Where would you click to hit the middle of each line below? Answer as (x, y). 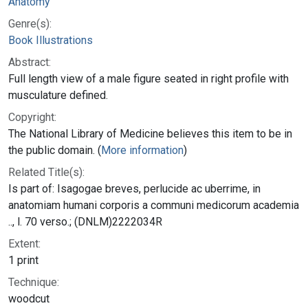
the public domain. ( (55, 150)
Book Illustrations (51, 40)
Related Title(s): (46, 172)
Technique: (34, 282)
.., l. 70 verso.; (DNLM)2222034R (85, 221)
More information (142, 150)
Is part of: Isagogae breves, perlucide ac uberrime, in (134, 188)
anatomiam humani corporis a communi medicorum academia (154, 205)
